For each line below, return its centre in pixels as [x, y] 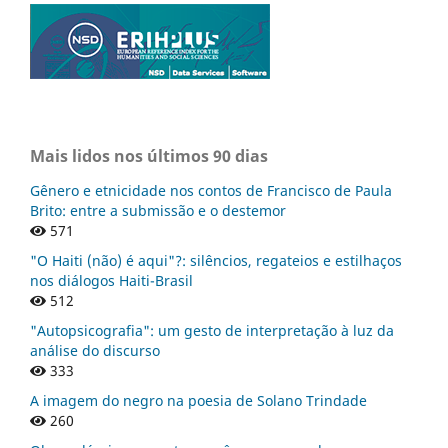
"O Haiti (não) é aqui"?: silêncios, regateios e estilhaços [216, 260]
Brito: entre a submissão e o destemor [158, 210]
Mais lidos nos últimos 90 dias [149, 155]
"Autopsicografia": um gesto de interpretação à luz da [212, 330]
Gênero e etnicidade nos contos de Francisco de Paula [211, 190]
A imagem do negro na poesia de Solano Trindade [198, 400]
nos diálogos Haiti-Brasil [111, 280]
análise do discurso [95, 350]
